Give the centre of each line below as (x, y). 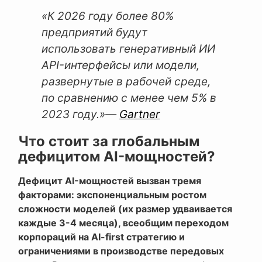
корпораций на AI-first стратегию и (101, 237)
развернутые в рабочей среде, (126, 82)
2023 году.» (73, 115)
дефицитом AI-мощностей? (117, 157)
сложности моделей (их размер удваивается (125, 209)
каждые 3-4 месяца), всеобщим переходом (123, 223)
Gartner (139, 115)
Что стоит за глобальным (109, 142)
